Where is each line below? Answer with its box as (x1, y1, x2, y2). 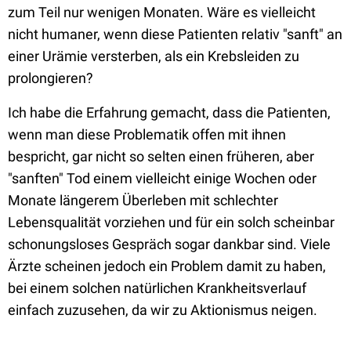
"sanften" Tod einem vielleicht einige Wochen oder (8, 170, 317, 186)
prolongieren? (8, 70, 93, 86)
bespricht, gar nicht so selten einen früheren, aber (8, 148, 314, 165)
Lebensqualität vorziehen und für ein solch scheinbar (8, 214, 335, 230)
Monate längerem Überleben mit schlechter (8, 192, 278, 208)
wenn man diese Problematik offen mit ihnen (8, 126, 286, 143)
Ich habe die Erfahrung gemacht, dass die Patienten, (8, 104, 331, 121)
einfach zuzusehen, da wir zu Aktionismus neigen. (8, 302, 317, 318)
